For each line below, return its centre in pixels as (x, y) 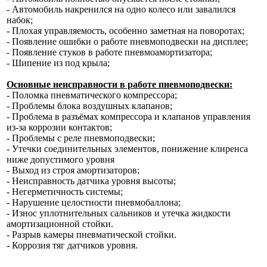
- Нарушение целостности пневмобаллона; (94, 203)
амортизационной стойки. (60, 224)
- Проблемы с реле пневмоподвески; (81, 138)
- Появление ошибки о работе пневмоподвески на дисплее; (127, 42)
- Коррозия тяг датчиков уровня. (72, 246)
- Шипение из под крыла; (58, 63)
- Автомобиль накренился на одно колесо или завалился (121, 10)
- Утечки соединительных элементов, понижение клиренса (127, 149)
